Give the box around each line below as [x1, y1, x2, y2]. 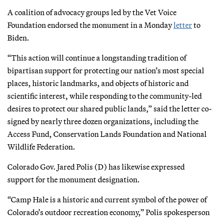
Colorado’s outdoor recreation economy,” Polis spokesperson [7, 207, 210, 217]
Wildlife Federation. [7, 141, 75, 152]
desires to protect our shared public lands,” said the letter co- [7, 103, 212, 113]
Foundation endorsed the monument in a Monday [7, 20, 174, 30]
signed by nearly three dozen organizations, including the [7, 116, 198, 126]
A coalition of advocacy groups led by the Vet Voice [7, 7, 176, 17]
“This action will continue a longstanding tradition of [7, 52, 186, 63]
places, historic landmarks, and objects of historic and [7, 78, 189, 88]
